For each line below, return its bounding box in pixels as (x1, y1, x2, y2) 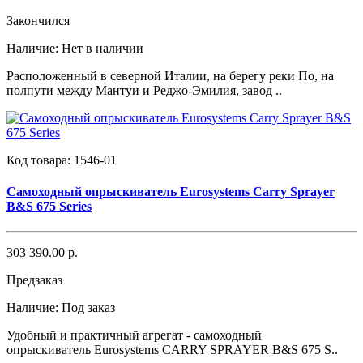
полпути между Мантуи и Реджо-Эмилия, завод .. (6, 83, 282, 97)
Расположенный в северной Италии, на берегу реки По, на (6, 68, 334, 83)
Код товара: (6, 152, 74, 167)
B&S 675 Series (6, 199, 92, 213)
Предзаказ (6, 273, 62, 288)
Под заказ (62, 301, 115, 315)
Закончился (6, 13, 70, 28)
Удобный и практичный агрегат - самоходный (6, 328, 262, 343)
